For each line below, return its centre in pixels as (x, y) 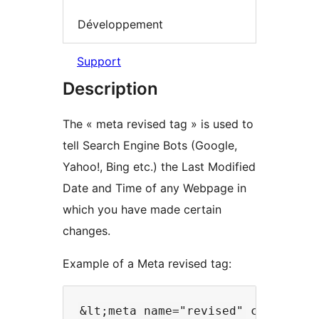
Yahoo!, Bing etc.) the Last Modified (159, 167)
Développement (120, 24)
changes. (87, 231)
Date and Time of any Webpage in (155, 188)
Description (110, 89)
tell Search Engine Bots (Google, (150, 146)
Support (99, 62)
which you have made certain (142, 210)
